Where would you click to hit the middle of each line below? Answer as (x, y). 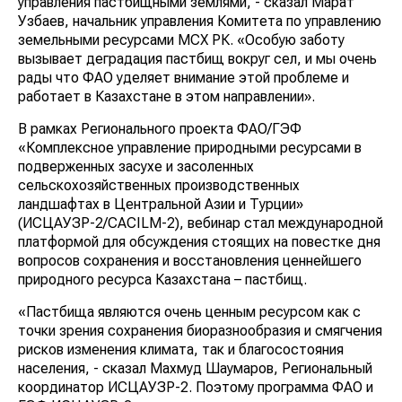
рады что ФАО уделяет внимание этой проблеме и (184, 77)
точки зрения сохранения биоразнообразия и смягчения (200, 330)
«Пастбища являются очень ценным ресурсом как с (189, 311)
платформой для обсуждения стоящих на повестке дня (199, 241)
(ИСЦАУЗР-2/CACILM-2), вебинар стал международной (201, 223)
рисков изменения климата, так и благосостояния (181, 349)
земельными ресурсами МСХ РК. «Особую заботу (181, 39)
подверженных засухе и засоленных (136, 166)
